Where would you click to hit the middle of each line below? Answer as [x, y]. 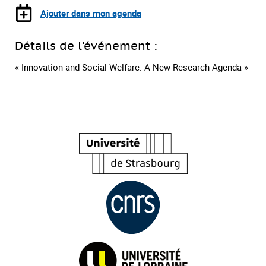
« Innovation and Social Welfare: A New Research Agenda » [132, 67]
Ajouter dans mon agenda [91, 13]
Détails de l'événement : [86, 45]
